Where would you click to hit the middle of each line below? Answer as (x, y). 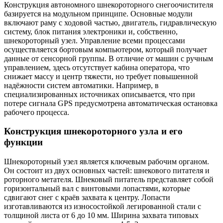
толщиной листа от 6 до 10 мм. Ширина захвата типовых (101, 216)
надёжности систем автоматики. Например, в (81, 85)
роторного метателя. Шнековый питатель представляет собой (109, 180)
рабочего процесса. (37, 112)
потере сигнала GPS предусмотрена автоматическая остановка (111, 103)
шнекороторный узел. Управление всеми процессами (95, 40)
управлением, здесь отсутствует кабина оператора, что (97, 67)
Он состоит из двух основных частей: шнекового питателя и (107, 171)
